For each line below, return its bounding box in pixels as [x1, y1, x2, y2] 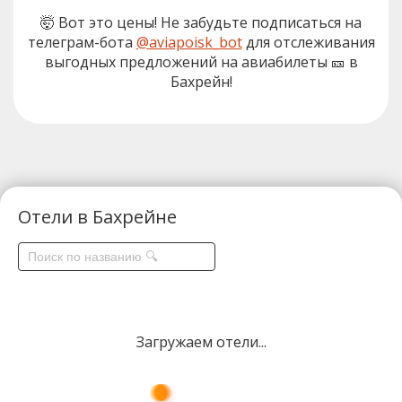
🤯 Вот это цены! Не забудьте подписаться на [40, 12, 362, 32]
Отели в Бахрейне [18, 204, 177, 229]
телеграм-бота [27, 31, 136, 52]
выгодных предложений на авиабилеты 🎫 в [44, 51, 358, 72]
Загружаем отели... [135, 331, 267, 352]
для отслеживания [241, 31, 375, 52]
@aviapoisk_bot [135, 31, 242, 52]
